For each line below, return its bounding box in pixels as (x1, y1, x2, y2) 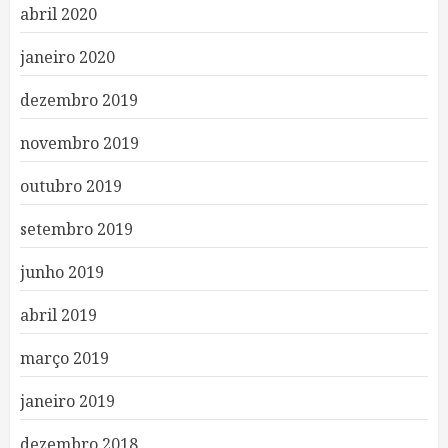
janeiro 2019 (20, 390, 115, 412)
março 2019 (20, 347, 109, 369)
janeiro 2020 (20, 46, 115, 68)
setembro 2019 (20, 218, 133, 240)
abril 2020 (20, 3, 97, 25)
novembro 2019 (20, 132, 139, 154)
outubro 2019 (20, 175, 122, 197)
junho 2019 (20, 261, 104, 283)
